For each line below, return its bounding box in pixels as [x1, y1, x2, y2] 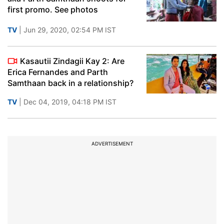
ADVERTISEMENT [91, 140, 133, 146]
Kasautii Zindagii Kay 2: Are [20, 56, 124, 66]
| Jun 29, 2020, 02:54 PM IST [17, 25, 116, 34]
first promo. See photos [7, 4, 98, 14]
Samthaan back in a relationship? [7, 78, 133, 88]
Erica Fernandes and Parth [7, 67, 108, 77]
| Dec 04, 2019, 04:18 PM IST [17, 97, 116, 106]
